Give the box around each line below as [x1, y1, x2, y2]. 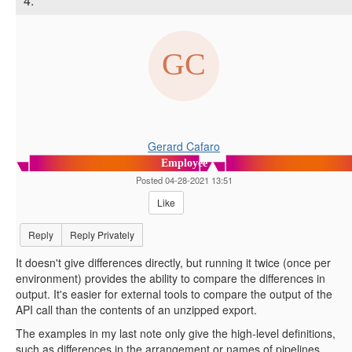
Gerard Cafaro [148, 138, 220, 155]
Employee [160, 157, 207, 170]
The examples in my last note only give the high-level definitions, [16, 325, 335, 342]
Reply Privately [70, 228, 134, 242]
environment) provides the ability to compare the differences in [16, 270, 325, 287]
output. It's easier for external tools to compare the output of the [16, 286, 332, 302]
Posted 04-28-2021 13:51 [135, 174, 233, 187]
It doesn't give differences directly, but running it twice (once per [16, 255, 331, 271]
